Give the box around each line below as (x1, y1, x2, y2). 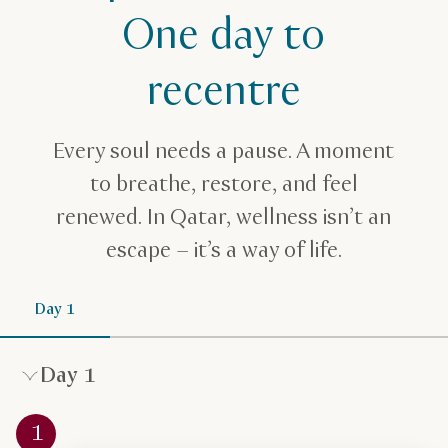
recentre (146, 62, 301, 121)
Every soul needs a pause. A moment (53, 136, 395, 167)
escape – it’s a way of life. (105, 235, 342, 266)
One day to (122, 6, 326, 65)
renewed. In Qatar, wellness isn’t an (56, 202, 392, 233)
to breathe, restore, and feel (89, 169, 358, 200)
